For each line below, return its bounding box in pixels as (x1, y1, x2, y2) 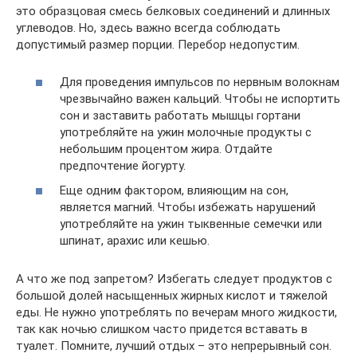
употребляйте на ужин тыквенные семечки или (60, 217, 322, 231)
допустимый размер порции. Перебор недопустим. (16, 37, 300, 52)
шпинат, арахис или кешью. (60, 233, 210, 248)
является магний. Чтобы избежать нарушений (60, 200, 316, 214)
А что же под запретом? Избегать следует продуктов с (16, 272, 332, 286)
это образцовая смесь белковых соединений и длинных (16, 4, 330, 18)
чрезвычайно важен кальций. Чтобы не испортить (60, 91, 340, 106)
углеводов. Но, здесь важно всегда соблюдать (16, 21, 280, 35)
